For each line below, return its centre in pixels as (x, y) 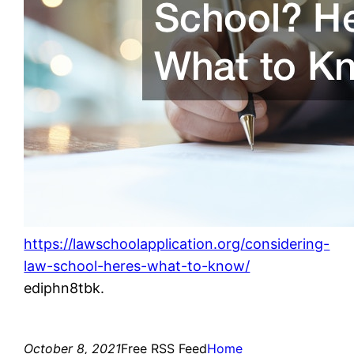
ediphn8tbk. (64, 288)
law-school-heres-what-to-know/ (137, 265)
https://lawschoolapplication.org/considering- (177, 243)
